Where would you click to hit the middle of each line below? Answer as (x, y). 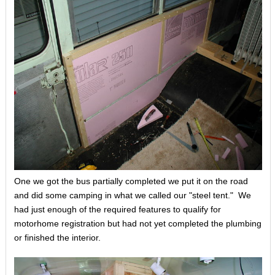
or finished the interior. (57, 237)
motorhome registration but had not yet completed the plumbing (137, 223)
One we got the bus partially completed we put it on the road (131, 181)
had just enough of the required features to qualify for (117, 209)
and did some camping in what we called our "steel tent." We (132, 195)
